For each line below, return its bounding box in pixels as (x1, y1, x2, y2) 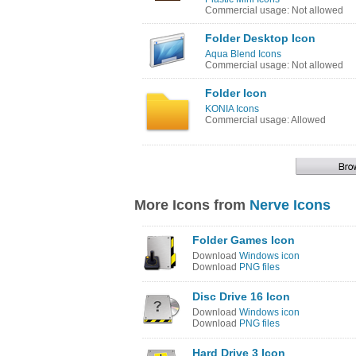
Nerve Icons (250, 197, 331, 213)
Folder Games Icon (192, 234, 295, 246)
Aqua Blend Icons (205, 48, 281, 60)
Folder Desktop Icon (205, 32, 315, 44)
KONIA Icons (205, 103, 259, 114)
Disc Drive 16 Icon (192, 290, 290, 303)
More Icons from (134, 197, 250, 213)
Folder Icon (205, 87, 267, 99)
